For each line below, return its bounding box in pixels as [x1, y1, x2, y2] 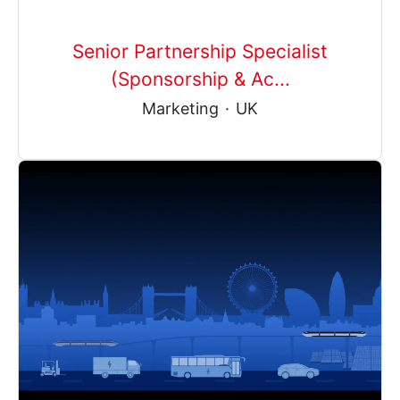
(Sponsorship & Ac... [110, 67, 290, 90]
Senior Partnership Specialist [72, 39, 328, 62]
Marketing [142, 98, 219, 118]
